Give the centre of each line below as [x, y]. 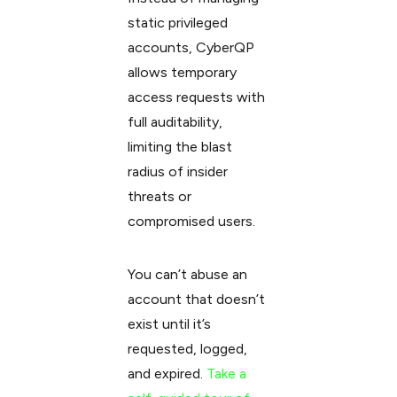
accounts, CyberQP [191, 47]
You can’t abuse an [187, 274]
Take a [224, 374]
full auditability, [175, 122]
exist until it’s [169, 324]
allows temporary [182, 72]
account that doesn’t [196, 299]
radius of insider [177, 171]
